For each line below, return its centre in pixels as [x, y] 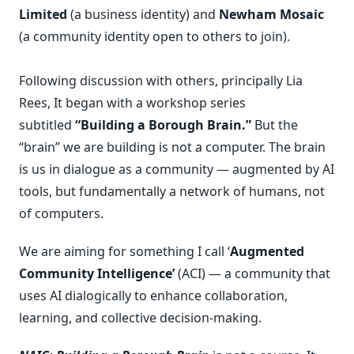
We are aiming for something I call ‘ [124, 251]
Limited [43, 14]
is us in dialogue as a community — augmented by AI [177, 169]
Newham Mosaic [271, 14]
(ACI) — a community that [252, 273]
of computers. [61, 213]
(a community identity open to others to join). [154, 36]
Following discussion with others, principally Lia [161, 81]
